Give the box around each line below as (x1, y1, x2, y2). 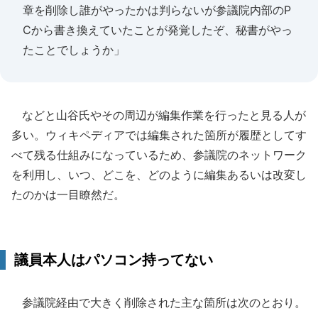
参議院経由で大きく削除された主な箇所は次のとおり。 (11, 295, 306, 309)
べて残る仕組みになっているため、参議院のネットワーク (11, 148, 307, 162)
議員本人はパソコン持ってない (14, 251, 213, 268)
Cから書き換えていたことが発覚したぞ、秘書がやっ (23, 23, 292, 37)
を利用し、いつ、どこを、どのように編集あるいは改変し (11, 168, 307, 182)
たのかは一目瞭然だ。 (11, 187, 125, 202)
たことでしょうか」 (23, 43, 125, 57)
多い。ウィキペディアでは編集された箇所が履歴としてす (11, 128, 307, 142)
